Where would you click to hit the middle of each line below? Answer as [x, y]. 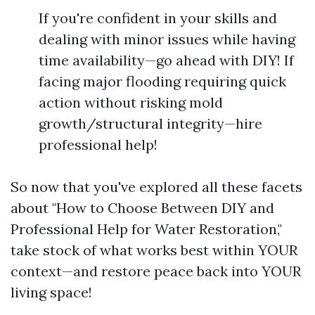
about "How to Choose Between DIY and [142, 208]
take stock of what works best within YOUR [154, 250]
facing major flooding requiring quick [162, 81]
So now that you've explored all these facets [156, 187]
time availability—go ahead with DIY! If [166, 60]
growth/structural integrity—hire [150, 123]
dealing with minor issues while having [167, 39]
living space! [51, 292]
